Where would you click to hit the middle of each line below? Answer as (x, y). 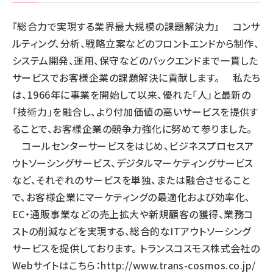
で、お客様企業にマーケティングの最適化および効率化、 (131, 197)
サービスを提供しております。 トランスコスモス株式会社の (136, 248)
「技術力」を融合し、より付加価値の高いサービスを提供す (135, 112)
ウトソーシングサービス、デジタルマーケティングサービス (133, 163)
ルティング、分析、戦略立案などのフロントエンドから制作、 (136, 43)
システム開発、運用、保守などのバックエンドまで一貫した (135, 60)
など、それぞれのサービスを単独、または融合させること (131, 180)
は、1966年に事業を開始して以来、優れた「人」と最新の (132, 94)
